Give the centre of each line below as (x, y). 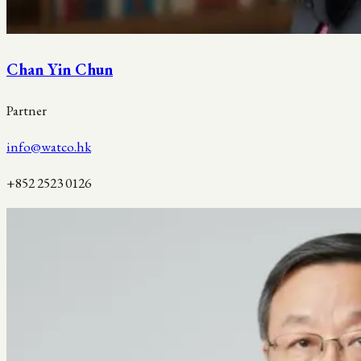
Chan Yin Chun (60, 70)
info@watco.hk (49, 147)
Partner (27, 111)
